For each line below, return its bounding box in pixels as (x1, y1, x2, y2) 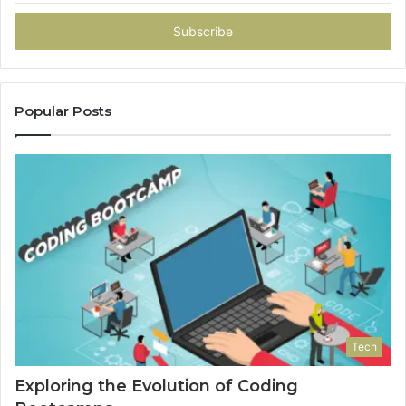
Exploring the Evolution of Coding (14, 376, 298, 397)
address (14, 24, 59, 39)
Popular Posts (14, 101, 111, 120)
